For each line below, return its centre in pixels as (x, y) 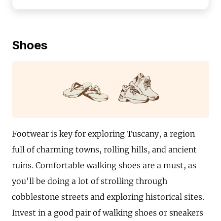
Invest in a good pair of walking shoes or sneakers (108, 212)
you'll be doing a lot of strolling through (90, 181)
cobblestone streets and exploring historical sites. (108, 197)
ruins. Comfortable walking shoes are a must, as (104, 165)
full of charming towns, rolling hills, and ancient (104, 149)
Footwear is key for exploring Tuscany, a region (103, 133)
